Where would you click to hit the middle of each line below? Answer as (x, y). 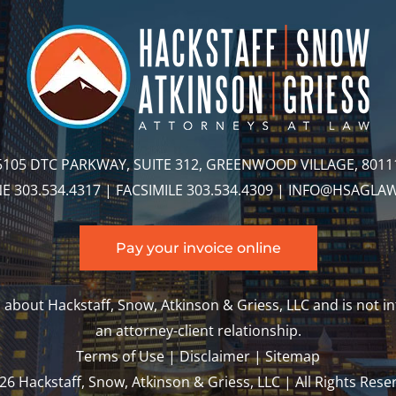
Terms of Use (120, 356)
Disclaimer (215, 356)
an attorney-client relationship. (198, 331)
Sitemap (293, 356)
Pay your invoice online (198, 248)
